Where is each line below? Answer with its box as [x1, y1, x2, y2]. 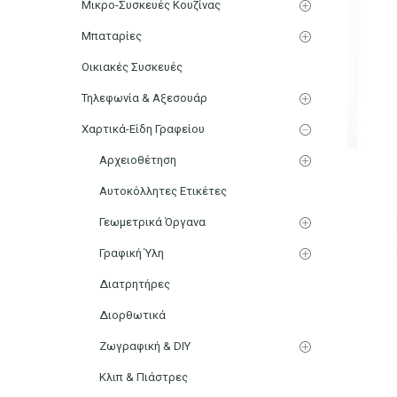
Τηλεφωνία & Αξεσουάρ [82, 90, 207, 105]
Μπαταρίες [82, 28, 142, 43]
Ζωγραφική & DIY [99, 339, 191, 353]
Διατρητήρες [99, 276, 170, 291]
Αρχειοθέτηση [99, 152, 176, 167]
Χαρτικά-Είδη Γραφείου [82, 121, 205, 136]
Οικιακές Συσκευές [82, 59, 183, 74]
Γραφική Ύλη [99, 245, 164, 260]
